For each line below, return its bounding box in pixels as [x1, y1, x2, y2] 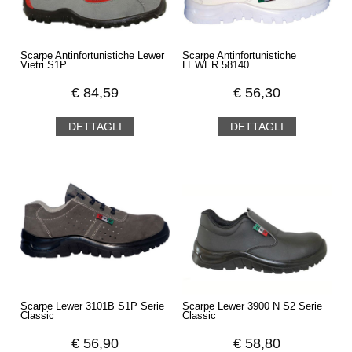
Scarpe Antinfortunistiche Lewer [20, 50, 164, 62]
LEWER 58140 [182, 60, 250, 71]
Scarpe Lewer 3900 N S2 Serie [182, 301, 323, 313]
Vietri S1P [20, 60, 67, 71]
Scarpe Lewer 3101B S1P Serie [20, 301, 164, 313]
